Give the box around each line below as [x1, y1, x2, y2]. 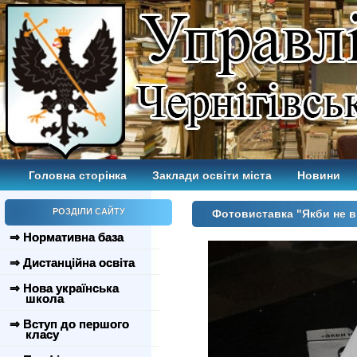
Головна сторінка [29, 169, 127, 182]
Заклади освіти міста [152, 169, 272, 182]
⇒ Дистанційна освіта [10, 256, 135, 269]
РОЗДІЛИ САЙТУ [52, 206, 125, 216]
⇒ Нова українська [10, 281, 119, 295]
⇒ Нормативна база [10, 230, 124, 244]
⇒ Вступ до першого [10, 317, 129, 331]
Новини [297, 169, 340, 182]
